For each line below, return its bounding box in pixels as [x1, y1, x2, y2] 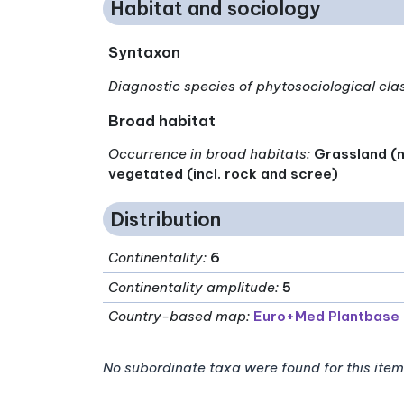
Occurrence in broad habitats [108, 145, 308, 163]
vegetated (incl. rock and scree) [108, 165, 339, 183]
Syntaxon [108, 42, 181, 62]
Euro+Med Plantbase [253, 308, 400, 326]
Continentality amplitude [108, 279, 276, 297]
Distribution [110, 207, 221, 232]
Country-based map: [108, 308, 251, 326]
